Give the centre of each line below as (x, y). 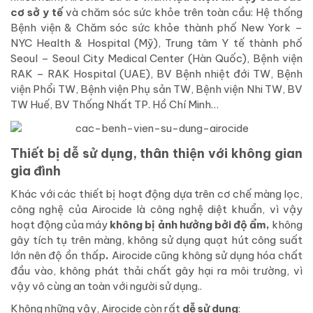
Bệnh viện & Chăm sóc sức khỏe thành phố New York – (156, 28)
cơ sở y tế (37, 13)
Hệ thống (279, 13)
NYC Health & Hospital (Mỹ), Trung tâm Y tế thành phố (156, 43)
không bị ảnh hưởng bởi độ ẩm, (190, 225)
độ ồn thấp (77, 256)
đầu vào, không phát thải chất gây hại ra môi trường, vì (156, 271)
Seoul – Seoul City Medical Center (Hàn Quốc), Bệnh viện (156, 59)
